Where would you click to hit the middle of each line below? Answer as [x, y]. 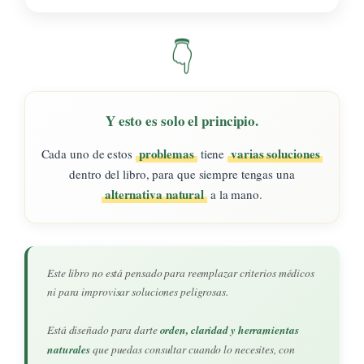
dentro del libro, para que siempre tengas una [182, 173]
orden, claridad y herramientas [229, 329]
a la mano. [235, 194]
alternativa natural [154, 194]
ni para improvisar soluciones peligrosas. [138, 291]
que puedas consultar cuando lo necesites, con [193, 349]
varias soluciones [275, 153]
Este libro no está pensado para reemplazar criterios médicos [181, 273]
